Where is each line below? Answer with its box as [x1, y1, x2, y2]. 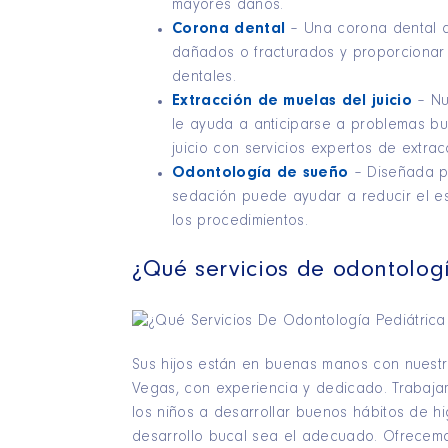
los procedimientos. [172, 213, 309, 230]
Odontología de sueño [172, 165, 349, 182]
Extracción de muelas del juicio [172, 93, 412, 110]
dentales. [172, 69, 236, 86]
